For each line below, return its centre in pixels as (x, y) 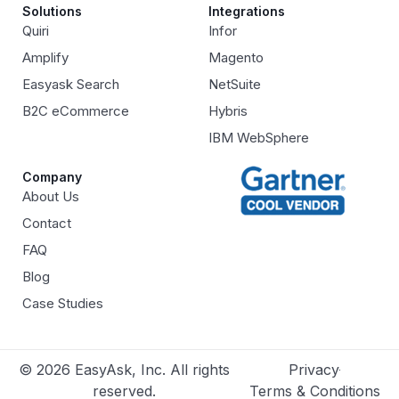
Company (52, 177)
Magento (236, 58)
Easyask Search (71, 85)
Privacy (314, 370)
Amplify (45, 58)
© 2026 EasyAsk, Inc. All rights (124, 370)
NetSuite (235, 85)
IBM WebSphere (259, 138)
